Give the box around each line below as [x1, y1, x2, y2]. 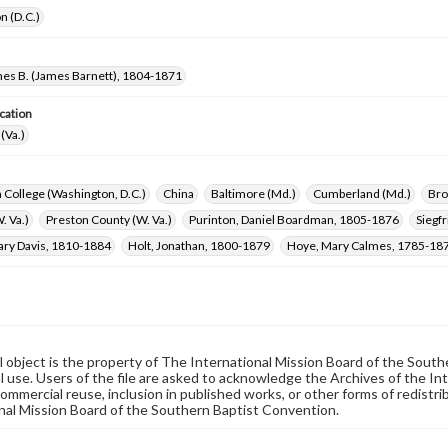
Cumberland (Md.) [313, 186, 411, 201]
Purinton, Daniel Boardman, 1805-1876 [189, 212, 399, 227]
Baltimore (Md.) [211, 186, 296, 201]
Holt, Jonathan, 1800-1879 [128, 238, 270, 253]
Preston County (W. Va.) [46, 212, 172, 227]
